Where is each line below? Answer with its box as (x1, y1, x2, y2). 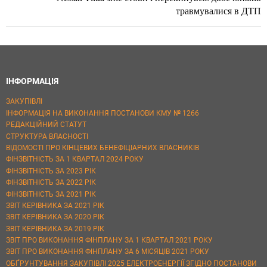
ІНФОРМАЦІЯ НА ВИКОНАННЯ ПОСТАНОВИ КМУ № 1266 (6, 108, 199, 117)
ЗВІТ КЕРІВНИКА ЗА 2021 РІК (6, 201, 104, 210)
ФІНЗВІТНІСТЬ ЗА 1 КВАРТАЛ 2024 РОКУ (6, 155, 144, 164)
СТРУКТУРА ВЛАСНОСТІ (6, 132, 88, 141)
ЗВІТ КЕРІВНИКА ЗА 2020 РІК (6, 213, 104, 222)
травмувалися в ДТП (176, 4, 261, 17)
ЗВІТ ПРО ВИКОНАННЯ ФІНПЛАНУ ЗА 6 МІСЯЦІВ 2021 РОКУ (6, 247, 209, 256)
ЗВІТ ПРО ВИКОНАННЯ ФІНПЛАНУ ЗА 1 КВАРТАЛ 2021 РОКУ (6, 236, 213, 245)
